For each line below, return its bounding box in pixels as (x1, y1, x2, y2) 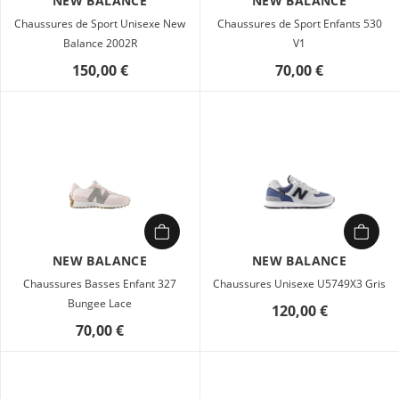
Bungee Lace (68, 296, 132, 311)
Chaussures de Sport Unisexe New (14, 16, 185, 31)
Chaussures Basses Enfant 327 (23, 276, 176, 291)
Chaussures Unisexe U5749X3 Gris (213, 276, 386, 291)
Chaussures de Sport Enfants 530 (216, 16, 382, 31)
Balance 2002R (62, 36, 137, 51)
